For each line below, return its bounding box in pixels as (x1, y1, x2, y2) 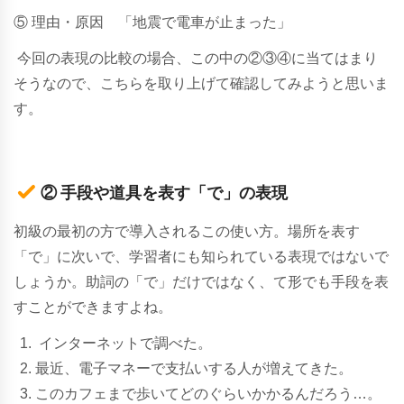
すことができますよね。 (14, 298, 172, 315)
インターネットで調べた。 (39, 335, 212, 351)
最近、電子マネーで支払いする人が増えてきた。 (35, 360, 353, 376)
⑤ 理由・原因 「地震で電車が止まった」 (14, 14, 291, 30)
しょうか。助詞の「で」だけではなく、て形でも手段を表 (14, 273, 389, 289)
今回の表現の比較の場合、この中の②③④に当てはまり (17, 50, 378, 66)
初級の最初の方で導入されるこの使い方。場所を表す (14, 223, 360, 239)
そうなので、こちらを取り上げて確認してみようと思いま (14, 75, 389, 91)
